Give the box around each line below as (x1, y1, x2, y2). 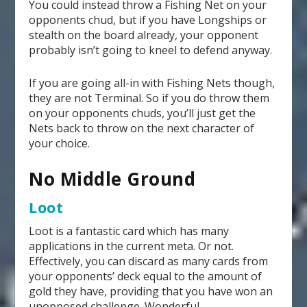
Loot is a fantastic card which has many (29, 223, 230, 239)
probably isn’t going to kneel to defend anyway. (29, 42, 273, 58)
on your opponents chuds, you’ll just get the (29, 105, 256, 121)
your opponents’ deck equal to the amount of (29, 269, 262, 284)
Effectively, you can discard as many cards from (29, 254, 269, 269)
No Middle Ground (29, 167, 196, 192)
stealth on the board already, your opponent (29, 27, 259, 43)
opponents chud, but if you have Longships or (29, 12, 267, 28)
